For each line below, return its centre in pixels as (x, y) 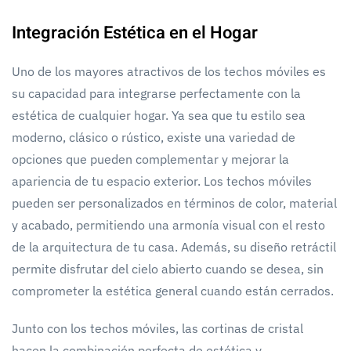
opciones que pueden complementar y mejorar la (150, 159)
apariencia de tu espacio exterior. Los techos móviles (162, 181)
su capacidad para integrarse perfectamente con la (156, 93)
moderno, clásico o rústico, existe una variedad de (154, 137)
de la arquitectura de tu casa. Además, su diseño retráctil (174, 246)
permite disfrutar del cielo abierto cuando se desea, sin (168, 268)
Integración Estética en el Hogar (135, 33)
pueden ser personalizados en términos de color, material (174, 203)
